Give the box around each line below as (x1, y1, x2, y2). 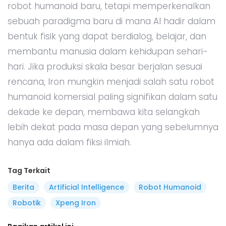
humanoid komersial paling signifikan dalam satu (8, 90, 217, 103)
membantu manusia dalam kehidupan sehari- (8, 45, 208, 58)
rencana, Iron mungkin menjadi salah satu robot (8, 75, 214, 88)
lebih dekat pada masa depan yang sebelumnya (8, 121, 218, 133)
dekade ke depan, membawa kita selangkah (8, 105, 200, 118)
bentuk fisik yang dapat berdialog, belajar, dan (8, 30, 206, 42)
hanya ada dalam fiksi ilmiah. (8, 136, 131, 148)
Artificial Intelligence (48, 182, 124, 192)
